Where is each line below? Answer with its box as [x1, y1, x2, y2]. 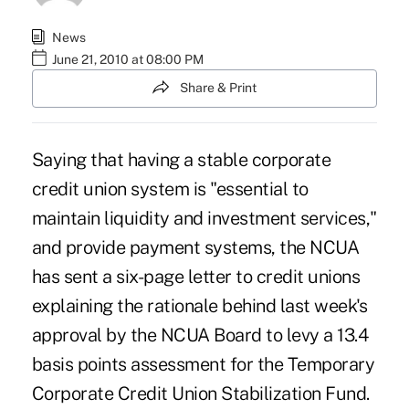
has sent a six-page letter [31, 265, 232, 288]
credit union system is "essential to [31, 177, 309, 200]
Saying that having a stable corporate [31, 148, 331, 171]
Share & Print [180, 80, 257, 96]
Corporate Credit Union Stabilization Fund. [31, 382, 370, 404]
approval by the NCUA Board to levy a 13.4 [31, 323, 369, 346]
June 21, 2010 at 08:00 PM [51, 52, 204, 68]
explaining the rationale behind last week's [31, 294, 368, 317]
